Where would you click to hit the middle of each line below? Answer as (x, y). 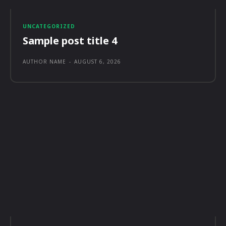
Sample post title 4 (70, 40)
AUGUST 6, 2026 (98, 61)
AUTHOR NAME (44, 61)
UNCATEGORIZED (49, 26)
